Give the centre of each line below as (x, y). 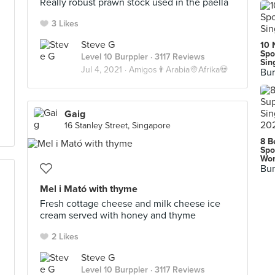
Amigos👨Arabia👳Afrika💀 (179, 70)
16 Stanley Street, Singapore (118, 126)
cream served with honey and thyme (118, 215)
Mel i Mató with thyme (89, 189)
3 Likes (65, 24)
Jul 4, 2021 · (105, 70)
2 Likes (65, 237)
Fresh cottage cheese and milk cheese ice (130, 204)
